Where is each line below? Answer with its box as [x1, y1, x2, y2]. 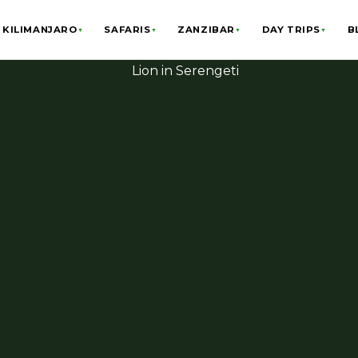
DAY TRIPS [261, 24, 320, 35]
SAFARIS [104, 24, 151, 35]
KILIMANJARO [2, 24, 78, 35]
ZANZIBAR [177, 24, 235, 35]
